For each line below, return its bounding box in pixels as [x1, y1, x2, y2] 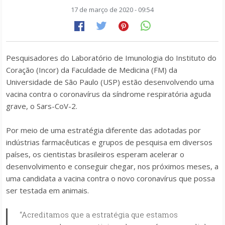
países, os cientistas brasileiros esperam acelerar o [6, 149, 184, 159]
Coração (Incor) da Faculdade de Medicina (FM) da [6, 65, 177, 75]
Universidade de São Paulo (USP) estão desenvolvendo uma [6, 77, 214, 87]
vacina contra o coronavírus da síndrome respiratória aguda [6, 89, 211, 99]
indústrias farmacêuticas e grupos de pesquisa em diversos [6, 137, 212, 147]
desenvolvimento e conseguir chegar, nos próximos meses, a [6, 161, 218, 171]
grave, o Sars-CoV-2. [6, 101, 77, 111]
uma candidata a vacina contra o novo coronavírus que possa [6, 173, 215, 183]
